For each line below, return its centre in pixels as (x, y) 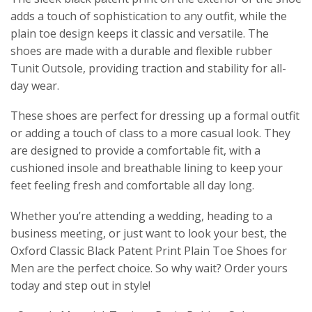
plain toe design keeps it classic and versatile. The (140, 33)
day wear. (35, 85)
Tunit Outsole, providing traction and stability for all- (148, 68)
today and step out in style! (80, 285)
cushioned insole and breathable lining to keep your (147, 168)
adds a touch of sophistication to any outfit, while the (149, 16)
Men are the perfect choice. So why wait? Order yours (149, 268)
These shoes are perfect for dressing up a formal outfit (155, 116)
